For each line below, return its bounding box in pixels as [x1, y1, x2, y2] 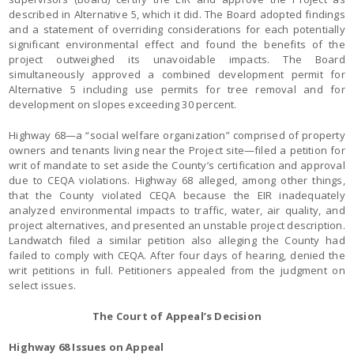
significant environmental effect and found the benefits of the [9, 37, 345, 51]
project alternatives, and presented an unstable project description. [9, 218, 345, 232]
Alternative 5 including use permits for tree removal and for [9, 82, 345, 96]
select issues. [9, 278, 76, 292]
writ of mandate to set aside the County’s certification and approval [9, 158, 345, 172]
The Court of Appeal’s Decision [92, 309, 262, 323]
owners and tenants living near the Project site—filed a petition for [9, 143, 345, 157]
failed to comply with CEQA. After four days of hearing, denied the [9, 248, 345, 262]
